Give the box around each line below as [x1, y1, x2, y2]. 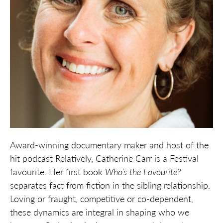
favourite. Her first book [10, 165, 105, 178]
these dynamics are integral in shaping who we [10, 205, 189, 218]
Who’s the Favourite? [105, 165, 181, 178]
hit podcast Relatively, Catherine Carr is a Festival [10, 151, 199, 164]
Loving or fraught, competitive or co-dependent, [10, 192, 193, 205]
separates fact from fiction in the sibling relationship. [10, 178, 210, 191]
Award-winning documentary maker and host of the [10, 138, 209, 151]
